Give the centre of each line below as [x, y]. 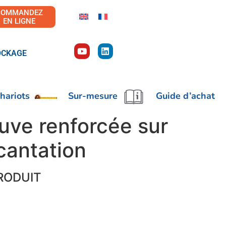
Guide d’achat [185, 96]
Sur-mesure [93, 96]
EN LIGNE [19, 21]
